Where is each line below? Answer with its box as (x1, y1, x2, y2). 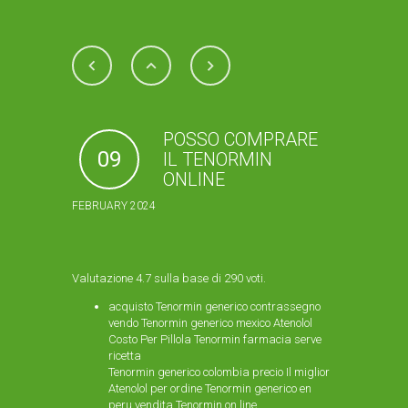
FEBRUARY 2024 (72, 199, 156, 212)
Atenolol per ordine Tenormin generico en (108, 382, 311, 395)
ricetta (108, 349, 141, 362)
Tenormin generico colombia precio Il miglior (108, 365, 330, 379)
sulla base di (151, 271, 224, 285)
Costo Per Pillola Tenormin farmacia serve (108, 332, 321, 346)
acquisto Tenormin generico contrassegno (108, 300, 321, 313)
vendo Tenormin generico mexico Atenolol (108, 316, 312, 330)
